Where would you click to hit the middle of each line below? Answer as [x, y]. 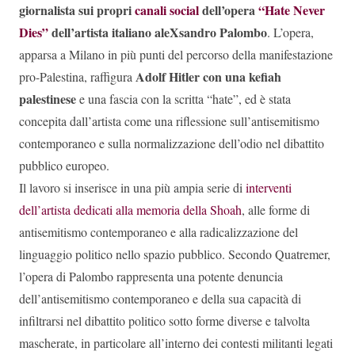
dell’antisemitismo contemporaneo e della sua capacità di [160, 299]
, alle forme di [276, 210]
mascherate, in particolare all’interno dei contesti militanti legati [176, 343]
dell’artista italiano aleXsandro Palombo [158, 32]
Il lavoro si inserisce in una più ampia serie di [132, 188]
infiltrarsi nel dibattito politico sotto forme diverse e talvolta [164, 321]
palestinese [48, 99]
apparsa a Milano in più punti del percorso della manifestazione [176, 55]
